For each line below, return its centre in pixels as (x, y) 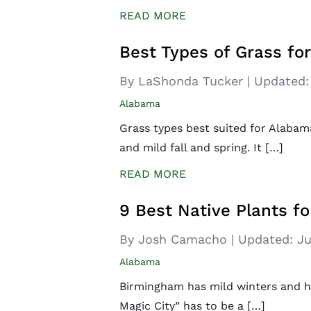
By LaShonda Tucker (183, 81)
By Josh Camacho (175, 239)
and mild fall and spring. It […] (201, 148)
